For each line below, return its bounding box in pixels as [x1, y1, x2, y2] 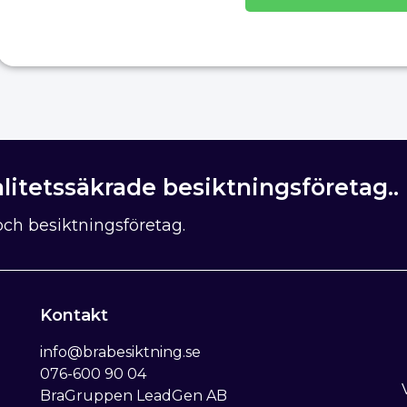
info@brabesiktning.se [39, 342, 201, 361]
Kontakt [39, 304, 108, 325]
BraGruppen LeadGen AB [39, 386, 227, 404]
